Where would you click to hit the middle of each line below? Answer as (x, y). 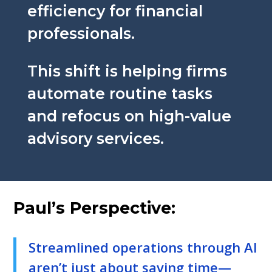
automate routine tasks (120, 93)
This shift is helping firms (127, 71)
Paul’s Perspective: (95, 208)
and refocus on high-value (129, 116)
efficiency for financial (115, 11)
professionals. (81, 33)
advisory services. (95, 138)
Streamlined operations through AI (143, 247)
